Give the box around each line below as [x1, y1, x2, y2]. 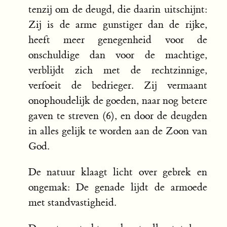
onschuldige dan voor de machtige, [28, 49, 207, 62]
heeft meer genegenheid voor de [28, 33, 207, 47]
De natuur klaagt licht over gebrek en [28, 166, 207, 179]
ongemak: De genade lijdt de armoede [28, 181, 207, 194]
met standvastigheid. [28, 196, 116, 209]
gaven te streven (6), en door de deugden [28, 109, 207, 123]
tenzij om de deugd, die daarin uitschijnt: [28, 3, 207, 16]
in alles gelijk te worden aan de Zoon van [28, 125, 207, 138]
